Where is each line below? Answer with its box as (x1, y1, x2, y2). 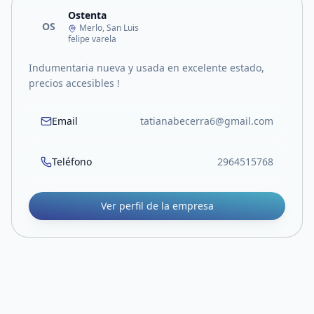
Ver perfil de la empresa (100, 199, 214, 212)
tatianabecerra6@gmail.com (140, 114, 273, 128)
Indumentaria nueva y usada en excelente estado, (29, 61, 264, 74)
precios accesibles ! (29, 76, 120, 90)
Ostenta (68, 8, 107, 22)
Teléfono (52, 155, 92, 168)
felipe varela (68, 33, 116, 45)
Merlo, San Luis (79, 22, 139, 34)
